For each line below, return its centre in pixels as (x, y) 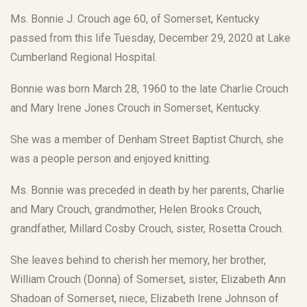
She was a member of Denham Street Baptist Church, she (147, 140)
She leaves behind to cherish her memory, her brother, (138, 260)
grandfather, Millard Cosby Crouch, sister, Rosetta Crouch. (147, 229)
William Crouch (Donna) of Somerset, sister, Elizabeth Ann (148, 280)
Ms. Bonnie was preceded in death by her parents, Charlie (147, 191)
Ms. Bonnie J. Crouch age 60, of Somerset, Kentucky (135, 19)
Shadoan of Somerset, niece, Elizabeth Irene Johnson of (145, 299)
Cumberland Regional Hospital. (84, 58)
